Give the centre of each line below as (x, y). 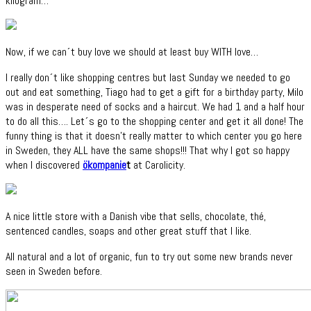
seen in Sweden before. (54, 271)
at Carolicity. (159, 165)
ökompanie (104, 165)
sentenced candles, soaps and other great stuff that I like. (128, 230)
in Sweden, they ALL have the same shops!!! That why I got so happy (148, 150)
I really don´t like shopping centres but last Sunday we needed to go (148, 77)
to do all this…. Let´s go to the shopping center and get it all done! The (154, 121)
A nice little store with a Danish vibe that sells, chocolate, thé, (136, 216)
